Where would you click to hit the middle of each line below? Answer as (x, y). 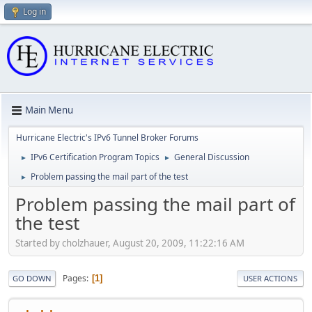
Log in (34, 11)
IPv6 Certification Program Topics (95, 157)
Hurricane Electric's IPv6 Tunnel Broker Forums (107, 137)
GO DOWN (32, 279)
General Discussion (212, 157)
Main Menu (49, 110)
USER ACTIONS (270, 279)
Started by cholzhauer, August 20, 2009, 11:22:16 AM (130, 243)
